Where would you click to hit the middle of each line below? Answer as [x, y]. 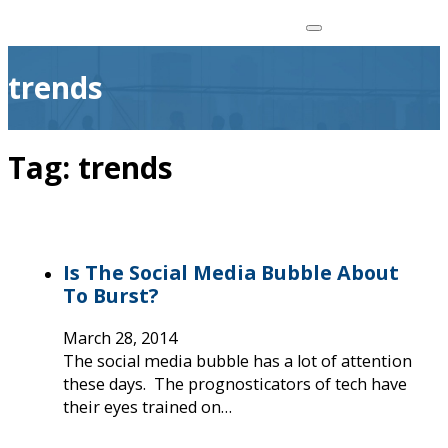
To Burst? [111, 295]
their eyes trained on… [147, 406]
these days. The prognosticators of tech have [235, 383]
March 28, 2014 [120, 337]
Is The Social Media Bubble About [231, 272]
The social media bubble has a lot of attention [237, 360]
